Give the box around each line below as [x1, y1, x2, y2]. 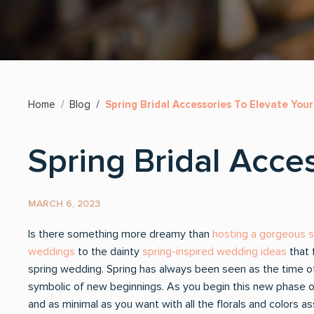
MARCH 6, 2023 [28, 198, 100, 210]
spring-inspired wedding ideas [142, 245, 287, 259]
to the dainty [75, 245, 142, 259]
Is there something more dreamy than [28, 227, 212, 241]
